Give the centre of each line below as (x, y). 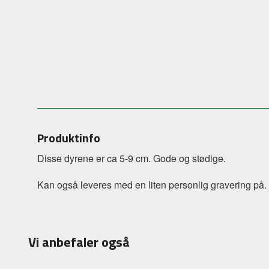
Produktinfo (69, 138)
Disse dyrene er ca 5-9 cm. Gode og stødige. (131, 159)
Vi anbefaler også (79, 242)
